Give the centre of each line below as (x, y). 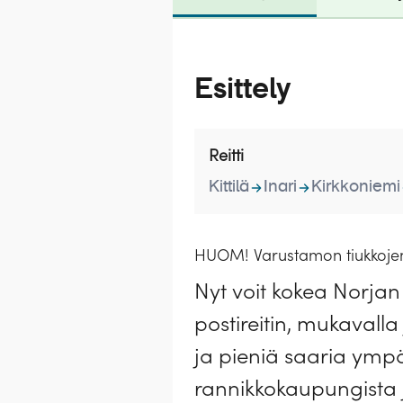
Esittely (242, 90)
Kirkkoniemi (356, 187)
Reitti (226, 155)
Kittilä (229, 187)
